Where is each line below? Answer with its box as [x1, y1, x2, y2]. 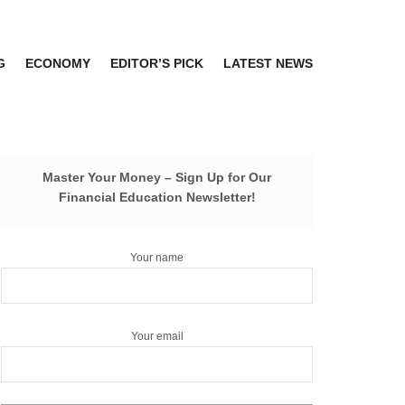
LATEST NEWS [223, 56, 313, 71]
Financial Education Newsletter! [58, 190, 256, 204]
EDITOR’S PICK [110, 56, 203, 71]
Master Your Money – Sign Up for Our [42, 170, 271, 184]
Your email [130, 329, 184, 343]
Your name [130, 251, 184, 264]
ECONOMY [25, 56, 90, 71]
